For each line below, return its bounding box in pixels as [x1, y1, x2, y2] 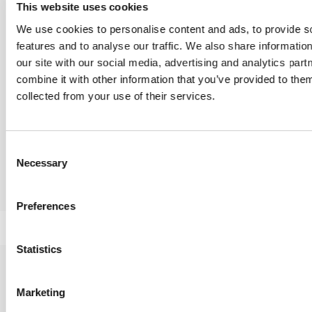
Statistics [16, 243, 62, 256]
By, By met [169, 185, 217, 199]
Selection [5, 159, 47, 172]
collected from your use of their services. [16, 89, 215, 102]
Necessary [16, 157, 68, 169]
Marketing [16, 286, 65, 299]
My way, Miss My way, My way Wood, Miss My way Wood [196, 77, 204, 91]
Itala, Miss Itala [11, 185, 85, 199]
